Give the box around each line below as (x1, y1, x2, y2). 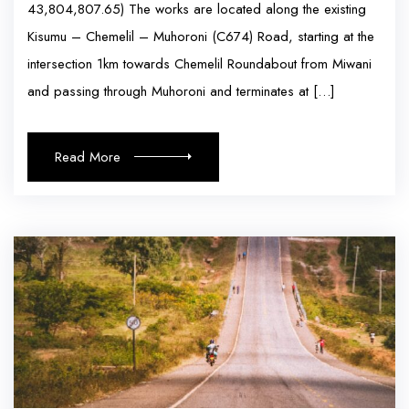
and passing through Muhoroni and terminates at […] (27, 80, 335, 101)
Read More (55, 146, 121, 167)
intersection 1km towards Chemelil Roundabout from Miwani (27, 53, 372, 74)
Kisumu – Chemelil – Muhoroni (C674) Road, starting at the (27, 26, 374, 47)
